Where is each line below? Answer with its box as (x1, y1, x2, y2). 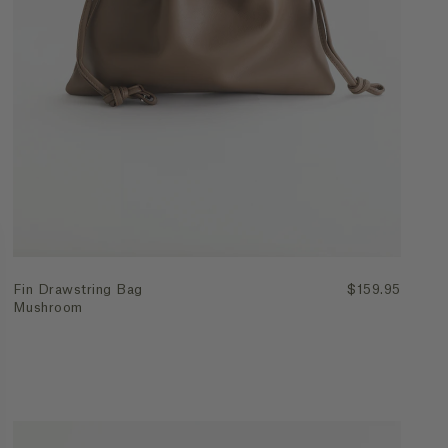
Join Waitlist (170, 64, 244, 78)
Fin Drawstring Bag (13, 283, 143, 297)
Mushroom (13, 301, 83, 315)
